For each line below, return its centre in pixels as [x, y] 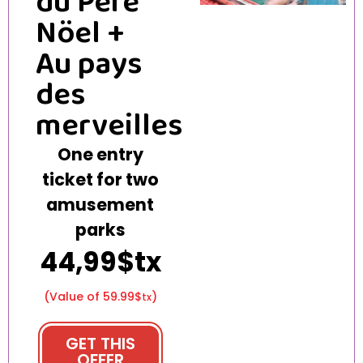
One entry [100, 155]
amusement [100, 205]
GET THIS [100, 343]
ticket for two [100, 180]
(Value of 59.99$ [92, 297]
